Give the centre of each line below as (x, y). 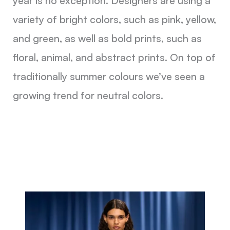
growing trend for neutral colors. (88, 95)
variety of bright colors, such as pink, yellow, (114, 20)
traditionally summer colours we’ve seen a (109, 76)
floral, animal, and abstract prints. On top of (114, 57)
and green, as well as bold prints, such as (107, 39)
